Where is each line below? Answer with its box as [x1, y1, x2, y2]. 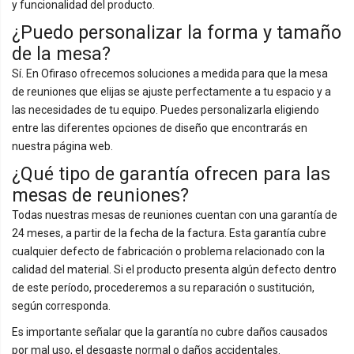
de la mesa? [12, 42, 111, 65]
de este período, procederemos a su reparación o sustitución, [12, 281, 314, 294]
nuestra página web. [12, 139, 113, 153]
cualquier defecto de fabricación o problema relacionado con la [12, 244, 325, 258]
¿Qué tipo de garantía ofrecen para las [12, 162, 330, 185]
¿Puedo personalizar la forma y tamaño [12, 21, 341, 43]
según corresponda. [12, 299, 111, 312]
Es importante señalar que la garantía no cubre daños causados [12, 325, 328, 338]
